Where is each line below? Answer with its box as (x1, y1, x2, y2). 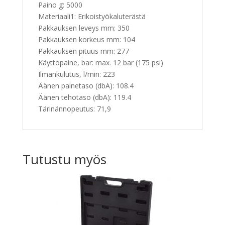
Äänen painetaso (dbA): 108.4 (38, 81, 134, 91)
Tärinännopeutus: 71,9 (38, 104, 111, 114)
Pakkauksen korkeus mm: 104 (38, 35, 135, 45)
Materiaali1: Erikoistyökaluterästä (38, 12, 146, 22)
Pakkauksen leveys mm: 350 (38, 23, 130, 33)
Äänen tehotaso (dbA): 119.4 (38, 92, 131, 102)
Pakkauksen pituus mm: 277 (38, 46, 129, 56)
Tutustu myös (22, 150, 106, 169)
